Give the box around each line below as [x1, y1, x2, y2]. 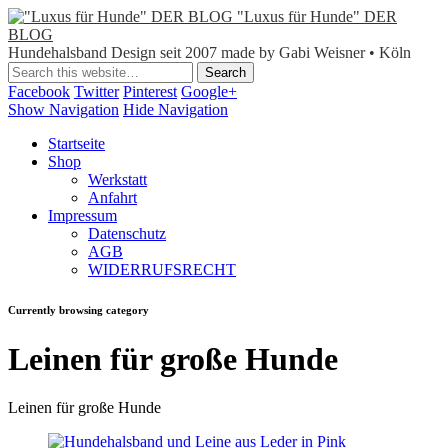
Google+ [181, 83, 237, 100]
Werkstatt [88, 171, 147, 188]
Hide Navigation [123, 101, 228, 118]
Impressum [48, 207, 117, 224]
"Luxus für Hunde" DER [237, 8, 397, 25]
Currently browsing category [8, 303, 149, 316]
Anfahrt [88, 189, 137, 206]
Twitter [74, 83, 119, 100]
